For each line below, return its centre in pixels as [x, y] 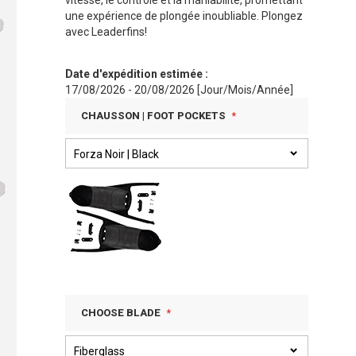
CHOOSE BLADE [121, 313]
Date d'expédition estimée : [137, 74]
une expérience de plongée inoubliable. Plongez [184, 16]
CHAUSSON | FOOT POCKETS [153, 116]
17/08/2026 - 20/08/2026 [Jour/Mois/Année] [179, 90]
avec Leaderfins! [106, 32]
